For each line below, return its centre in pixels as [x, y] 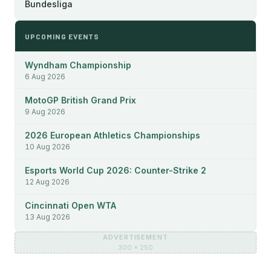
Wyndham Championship [78, 65]
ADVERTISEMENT [135, 237]
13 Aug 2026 [47, 217]
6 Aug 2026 [45, 77]
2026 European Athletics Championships [113, 135]
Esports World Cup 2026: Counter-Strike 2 [116, 170]
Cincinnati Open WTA [70, 205]
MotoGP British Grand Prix [80, 100]
